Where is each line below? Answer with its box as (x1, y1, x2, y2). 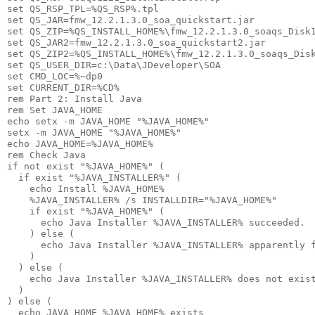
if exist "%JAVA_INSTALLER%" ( (7, 172, 181, 183)
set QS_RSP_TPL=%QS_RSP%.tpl (7, 3, 159, 14)
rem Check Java (7, 149, 86, 160)
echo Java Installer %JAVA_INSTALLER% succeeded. (7, 217, 305, 228)
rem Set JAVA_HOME (7, 104, 103, 115)
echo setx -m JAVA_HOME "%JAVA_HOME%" (7, 115, 210, 127)
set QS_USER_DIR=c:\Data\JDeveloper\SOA (7, 59, 221, 70)
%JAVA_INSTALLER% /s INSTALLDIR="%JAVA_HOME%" (7, 194, 277, 205)
